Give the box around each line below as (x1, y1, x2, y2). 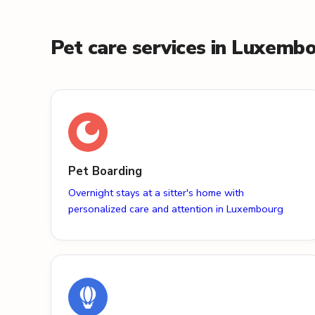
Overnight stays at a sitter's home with (68, 186, 244, 200)
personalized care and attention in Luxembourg (68, 202, 283, 217)
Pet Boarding (68, 163, 142, 180)
